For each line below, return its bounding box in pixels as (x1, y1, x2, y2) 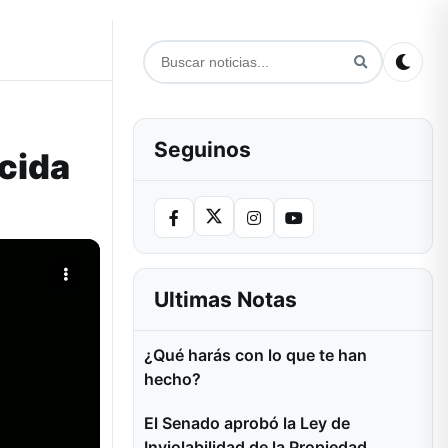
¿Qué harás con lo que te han (144, 345, 367, 365)
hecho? (144, 369, 201, 389)
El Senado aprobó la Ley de (144, 413, 350, 433)
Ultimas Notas (154, 287, 297, 312)
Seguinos (154, 137, 251, 162)
